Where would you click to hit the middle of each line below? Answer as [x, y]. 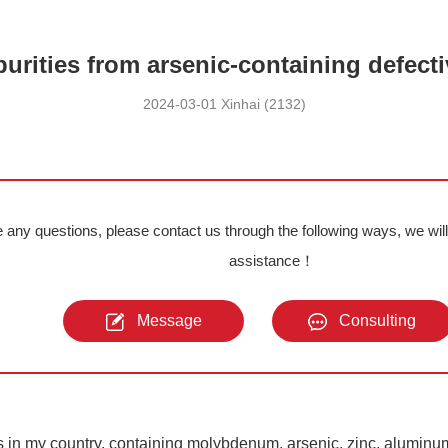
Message [169, 320]
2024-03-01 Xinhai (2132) [224, 104]
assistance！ [272, 260]
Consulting [378, 320]
